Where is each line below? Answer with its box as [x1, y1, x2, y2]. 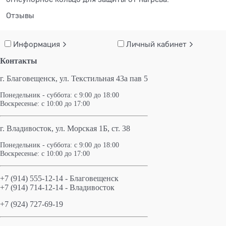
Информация [13, 40, 63, 48]
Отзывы [6, 11, 34, 20]
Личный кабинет [126, 40, 189, 48]
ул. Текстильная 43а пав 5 [60, 74, 148, 83]
